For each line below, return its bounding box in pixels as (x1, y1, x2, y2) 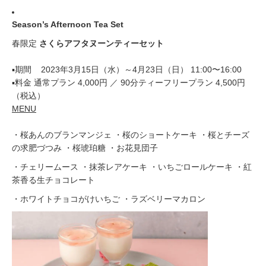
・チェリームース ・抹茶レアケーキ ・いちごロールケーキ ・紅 (12, 162, 252, 172)
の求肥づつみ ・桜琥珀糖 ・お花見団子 (12, 143, 158, 153)
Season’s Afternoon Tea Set (12, 20, 123, 29)
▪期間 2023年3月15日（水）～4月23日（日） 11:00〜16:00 (12, 65, 242, 74)
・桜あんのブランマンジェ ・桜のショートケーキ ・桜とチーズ (12, 130, 249, 140)
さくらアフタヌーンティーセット (39, 39, 164, 48)
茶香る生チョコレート (12, 175, 95, 185)
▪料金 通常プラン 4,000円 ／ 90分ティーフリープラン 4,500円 (12, 78, 245, 87)
